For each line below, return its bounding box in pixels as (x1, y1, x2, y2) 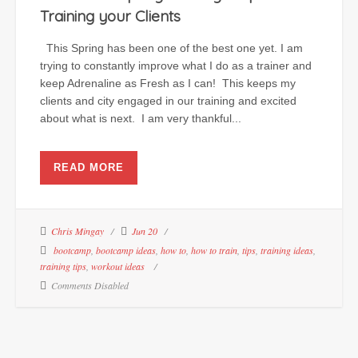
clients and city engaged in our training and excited (40, 94, 296, 107)
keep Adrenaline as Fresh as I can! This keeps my (40, 77, 296, 89)
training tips (40, 260, 86, 272)
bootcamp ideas (96, 244, 156, 257)
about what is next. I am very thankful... (40, 112, 241, 125)
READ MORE (54, 161, 124, 173)
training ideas (261, 244, 313, 257)
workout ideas (91, 260, 145, 272)
